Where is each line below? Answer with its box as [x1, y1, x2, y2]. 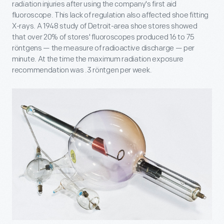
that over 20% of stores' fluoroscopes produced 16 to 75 [12, 32, 194, 42]
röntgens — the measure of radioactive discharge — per [12, 43, 195, 53]
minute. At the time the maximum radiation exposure [12, 54, 184, 64]
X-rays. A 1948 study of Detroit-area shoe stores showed [12, 21, 197, 31]
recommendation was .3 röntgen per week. [12, 65, 152, 75]
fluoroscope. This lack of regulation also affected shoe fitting [12, 10, 209, 20]
